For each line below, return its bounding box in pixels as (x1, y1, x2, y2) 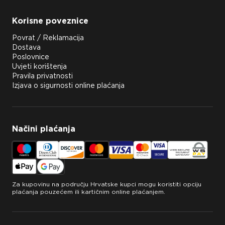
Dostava (12, 43, 41, 51)
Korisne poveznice (12, 16, 88, 26)
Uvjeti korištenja (12, 62, 67, 70)
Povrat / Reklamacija (12, 34, 84, 42)
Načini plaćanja (12, 124, 75, 134)
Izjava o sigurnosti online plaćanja (12, 81, 125, 89)
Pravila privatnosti (12, 72, 73, 80)
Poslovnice (12, 53, 49, 61)
